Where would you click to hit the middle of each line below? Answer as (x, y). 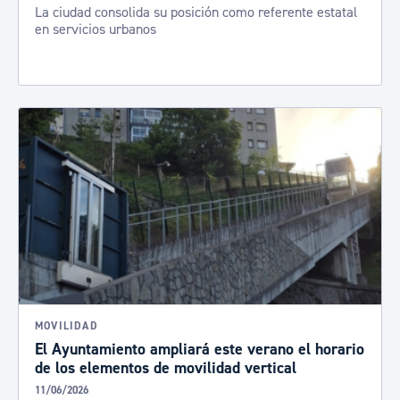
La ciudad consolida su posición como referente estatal (196, 12)
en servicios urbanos (96, 29)
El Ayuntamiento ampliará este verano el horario (200, 350)
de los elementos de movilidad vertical (166, 368)
